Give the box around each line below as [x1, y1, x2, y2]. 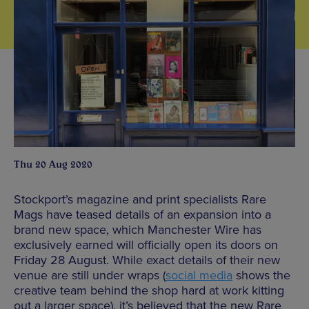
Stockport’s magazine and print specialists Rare [14, 191, 266, 207]
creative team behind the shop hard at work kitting [14, 282, 284, 298]
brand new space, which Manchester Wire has [14, 221, 261, 237]
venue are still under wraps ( [14, 267, 166, 283]
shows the [232, 267, 290, 283]
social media [166, 267, 232, 283]
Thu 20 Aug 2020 [14, 157, 92, 170]
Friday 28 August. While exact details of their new [14, 252, 280, 268]
